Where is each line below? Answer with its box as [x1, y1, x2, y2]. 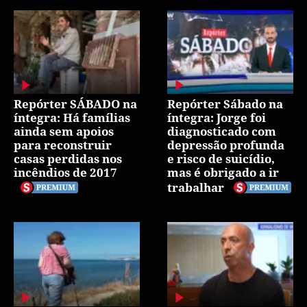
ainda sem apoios [14, 123, 114, 140]
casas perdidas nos [14, 151, 122, 167]
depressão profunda [167, 137, 284, 153]
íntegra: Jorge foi [167, 110, 266, 126]
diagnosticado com [167, 123, 276, 140]
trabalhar [167, 180, 224, 196]
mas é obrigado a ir [167, 164, 279, 181]
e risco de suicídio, [167, 151, 275, 167]
